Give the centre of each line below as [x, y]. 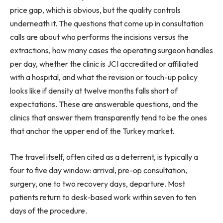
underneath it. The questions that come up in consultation [107, 24]
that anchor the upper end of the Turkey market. [92, 131]
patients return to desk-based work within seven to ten [103, 197]
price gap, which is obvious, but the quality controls [95, 10]
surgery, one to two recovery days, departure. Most [98, 184]
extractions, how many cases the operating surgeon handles [111, 51]
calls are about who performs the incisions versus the [99, 37]
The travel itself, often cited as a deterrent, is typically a [104, 157]
